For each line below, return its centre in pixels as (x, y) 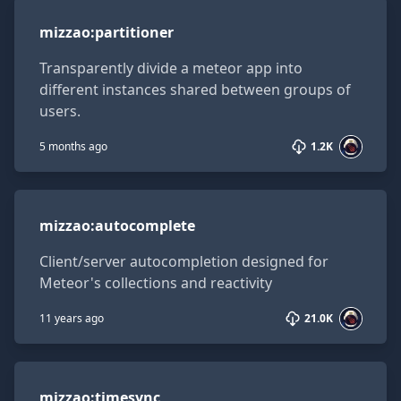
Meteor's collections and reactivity (156, 283)
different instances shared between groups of (195, 90)
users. (60, 111)
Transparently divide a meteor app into (171, 68)
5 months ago (73, 146)
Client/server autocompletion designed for (184, 261)
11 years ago (72, 318)
